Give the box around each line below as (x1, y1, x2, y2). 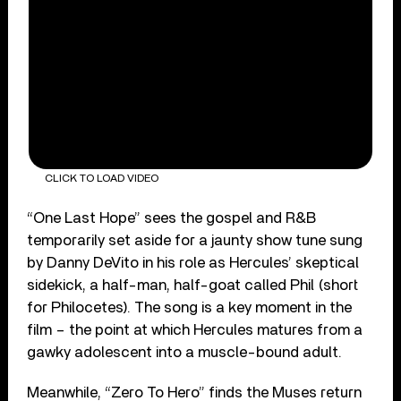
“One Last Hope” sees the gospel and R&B (27, 209, 317, 226)
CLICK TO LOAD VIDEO (44, 172, 158, 183)
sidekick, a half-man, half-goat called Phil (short (27, 277, 359, 293)
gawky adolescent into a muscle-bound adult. (27, 344, 343, 360)
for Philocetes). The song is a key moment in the (27, 299, 353, 315)
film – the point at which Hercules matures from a (27, 321, 363, 337)
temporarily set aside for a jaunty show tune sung (27, 232, 363, 248)
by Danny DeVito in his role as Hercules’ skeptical (27, 254, 360, 270)
